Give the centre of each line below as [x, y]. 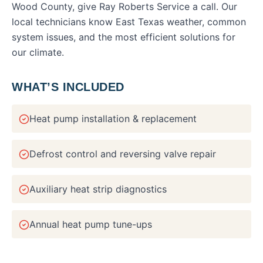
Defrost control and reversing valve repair [123, 154]
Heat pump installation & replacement [113, 119]
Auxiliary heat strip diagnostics [98, 189]
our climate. [38, 52]
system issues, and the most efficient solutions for [124, 37]
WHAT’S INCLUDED [68, 87]
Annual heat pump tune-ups [91, 224]
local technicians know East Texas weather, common [129, 22]
